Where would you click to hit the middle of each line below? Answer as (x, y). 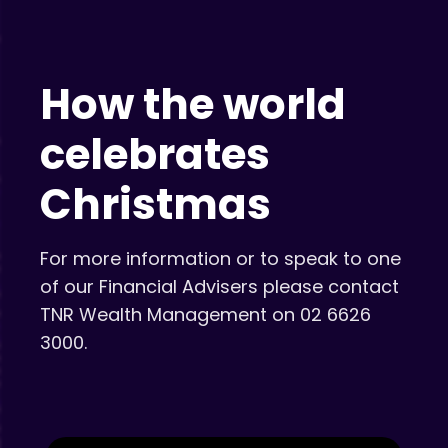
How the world (193, 104)
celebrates (155, 154)
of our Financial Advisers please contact (219, 286)
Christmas (155, 204)
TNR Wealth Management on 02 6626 (205, 314)
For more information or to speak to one (220, 258)
